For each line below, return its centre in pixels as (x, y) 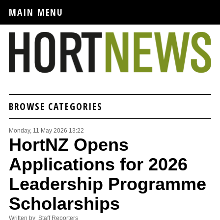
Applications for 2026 (98, 165)
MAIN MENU (36, 12)
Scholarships (64, 204)
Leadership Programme (108, 184)
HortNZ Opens (69, 145)
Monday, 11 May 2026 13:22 (46, 131)
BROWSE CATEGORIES (56, 107)
